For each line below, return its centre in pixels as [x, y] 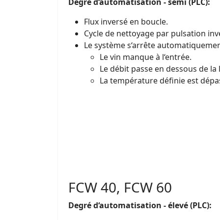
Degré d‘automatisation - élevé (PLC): [140, 205]
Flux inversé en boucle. [126, 21]
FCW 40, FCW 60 [120, 187]
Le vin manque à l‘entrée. [146, 57]
